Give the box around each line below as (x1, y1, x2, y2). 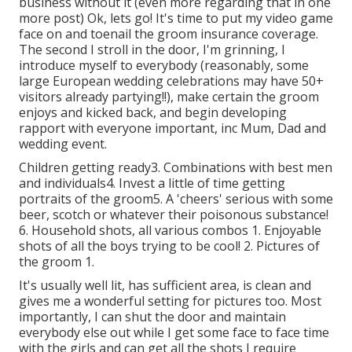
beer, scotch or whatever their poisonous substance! (19, 205, 328, 223)
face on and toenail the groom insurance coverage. (19, 24, 318, 42)
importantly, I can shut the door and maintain (19, 307, 286, 325)
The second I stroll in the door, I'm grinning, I (19, 40, 285, 58)
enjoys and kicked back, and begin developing (19, 103, 287, 121)
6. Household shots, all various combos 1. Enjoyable (19, 221, 321, 239)
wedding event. (19, 134, 107, 152)
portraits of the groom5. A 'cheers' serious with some (19, 189, 333, 207)
